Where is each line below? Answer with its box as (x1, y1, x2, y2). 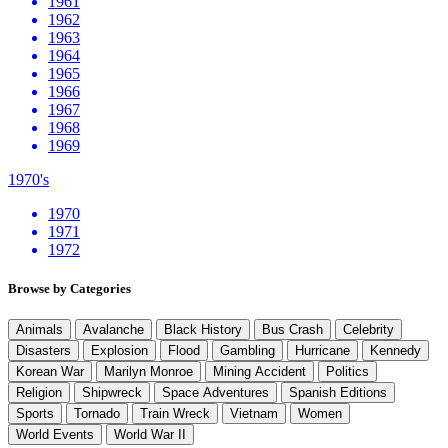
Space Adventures (162, 385, 269, 401)
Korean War (16, 364, 84, 380)
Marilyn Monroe (104, 364, 193, 380)
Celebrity (343, 322, 394, 338)
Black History (164, 322, 242, 338)
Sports (16, 406, 54, 422)
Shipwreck (82, 385, 142, 401)
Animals (16, 322, 63, 338)
